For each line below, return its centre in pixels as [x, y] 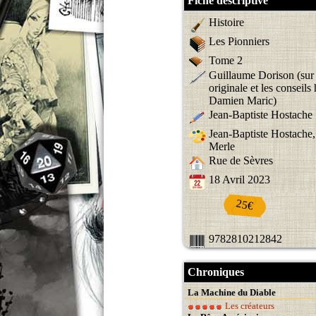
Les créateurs [249, 306]
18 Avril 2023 [239, 180]
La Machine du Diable [232, 293]
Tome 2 [226, 60]
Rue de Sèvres [241, 161]
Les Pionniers [239, 41]
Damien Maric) [243, 101]
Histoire [226, 22]
